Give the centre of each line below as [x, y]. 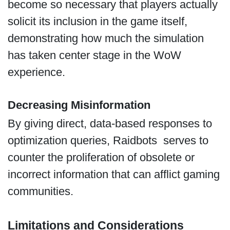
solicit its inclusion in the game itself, [97, 21]
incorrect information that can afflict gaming [113, 175]
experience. [38, 72]
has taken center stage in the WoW [94, 55]
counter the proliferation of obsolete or [101, 158]
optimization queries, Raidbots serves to [108, 141]
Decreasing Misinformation [79, 105]
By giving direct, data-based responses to [110, 124]
